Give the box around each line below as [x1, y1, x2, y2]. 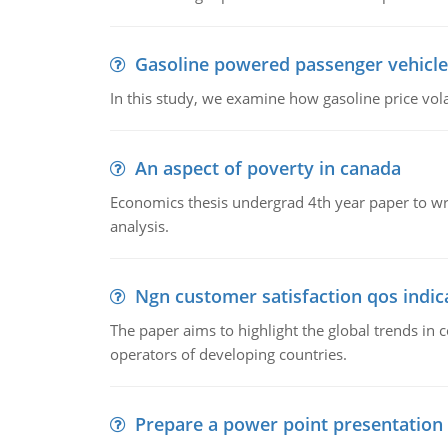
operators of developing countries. [109, 344, 347, 364]
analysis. [109, 216, 169, 236]
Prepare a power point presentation [134, 412, 443, 436]
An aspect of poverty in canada [134, 156, 401, 180]
